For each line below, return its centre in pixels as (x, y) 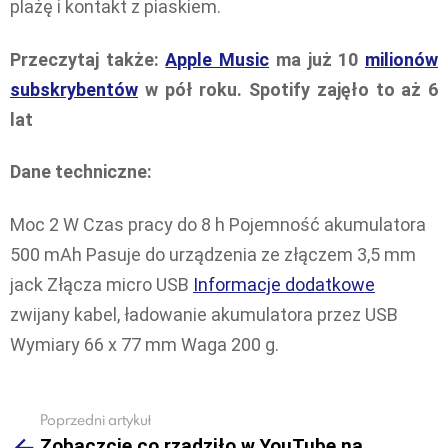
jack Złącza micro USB (101, 284)
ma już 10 (317, 59)
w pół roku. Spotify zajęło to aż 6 (288, 89)
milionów (402, 59)
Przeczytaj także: (88, 59)
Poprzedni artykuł (95, 420)
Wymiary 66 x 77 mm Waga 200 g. (144, 344)
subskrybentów (74, 89)
